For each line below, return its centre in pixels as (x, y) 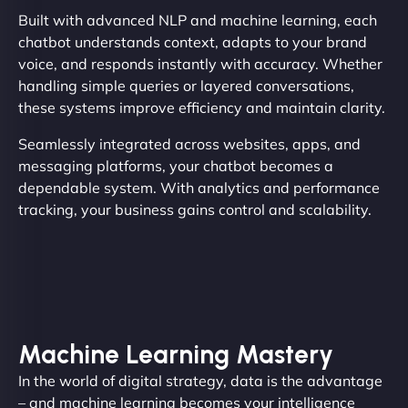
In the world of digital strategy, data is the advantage (200, 381)
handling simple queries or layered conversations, (186, 86)
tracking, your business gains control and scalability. (195, 210)
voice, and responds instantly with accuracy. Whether (200, 64)
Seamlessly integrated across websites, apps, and (189, 144)
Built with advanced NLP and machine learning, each (198, 20)
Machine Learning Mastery (176, 355)
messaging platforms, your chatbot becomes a (176, 166)
